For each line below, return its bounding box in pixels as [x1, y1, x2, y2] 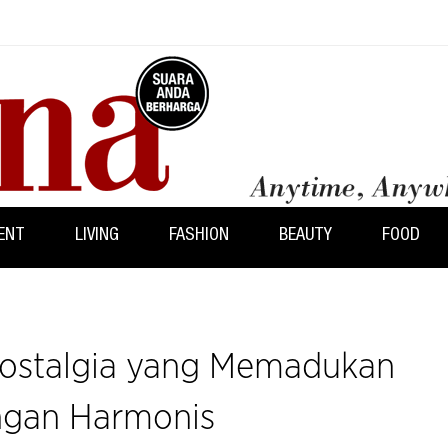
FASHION [169, 226, 229, 245]
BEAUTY [279, 226, 332, 245]
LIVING [75, 226, 119, 245]
